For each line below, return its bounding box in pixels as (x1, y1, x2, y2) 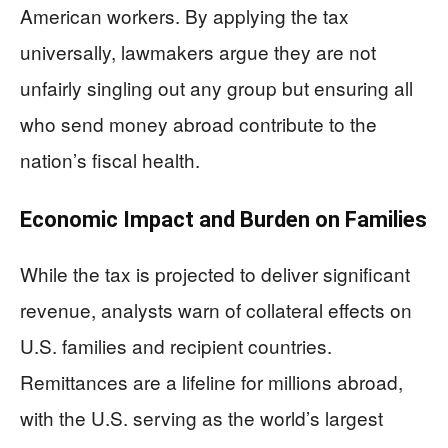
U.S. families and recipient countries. (20, 332, 332, 360)
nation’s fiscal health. (20, 146, 200, 174)
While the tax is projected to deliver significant (20, 260, 410, 288)
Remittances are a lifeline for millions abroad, (20, 368, 403, 396)
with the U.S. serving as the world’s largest (20, 404, 383, 432)
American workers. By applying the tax (20, 2, 349, 30)
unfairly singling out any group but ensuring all (20, 74, 413, 102)
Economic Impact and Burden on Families (20, 207, 427, 233)
